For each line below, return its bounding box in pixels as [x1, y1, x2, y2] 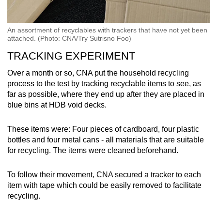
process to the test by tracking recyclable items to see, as [7, 79, 201, 88]
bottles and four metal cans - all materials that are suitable [7, 136, 204, 144]
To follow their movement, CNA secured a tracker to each [7, 170, 201, 179]
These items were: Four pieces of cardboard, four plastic [7, 125, 199, 134]
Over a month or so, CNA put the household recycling [7, 69, 189, 77]
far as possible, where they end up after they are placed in [7, 90, 204, 99]
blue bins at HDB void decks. [7, 101, 108, 109]
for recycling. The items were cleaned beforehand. [7, 146, 180, 155]
